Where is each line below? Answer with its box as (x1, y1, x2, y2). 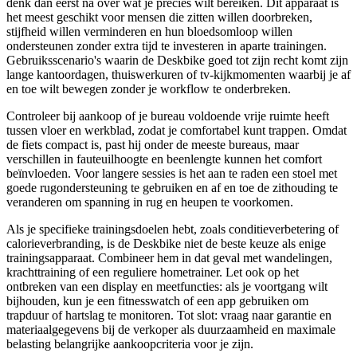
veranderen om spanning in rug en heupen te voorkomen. (6, 194, 293, 209)
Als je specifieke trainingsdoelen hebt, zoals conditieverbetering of (6, 222, 339, 236)
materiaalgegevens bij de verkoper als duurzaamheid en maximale (6, 322, 335, 336)
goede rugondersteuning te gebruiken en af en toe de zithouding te (6, 180, 338, 194)
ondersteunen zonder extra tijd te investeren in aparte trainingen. (6, 38, 327, 53)
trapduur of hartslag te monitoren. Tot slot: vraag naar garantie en (6, 308, 331, 322)
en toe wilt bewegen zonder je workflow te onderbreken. (6, 81, 291, 96)
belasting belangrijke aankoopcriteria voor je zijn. (6, 336, 253, 351)
